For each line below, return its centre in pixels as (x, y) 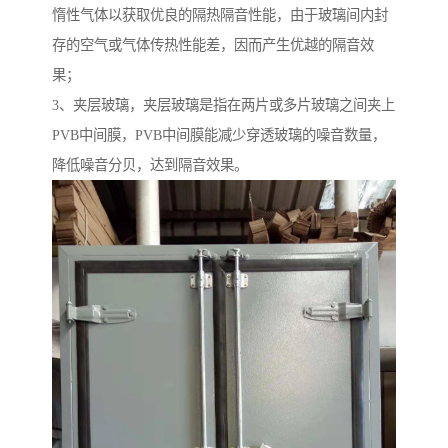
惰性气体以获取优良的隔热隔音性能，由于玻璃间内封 (220, 14)
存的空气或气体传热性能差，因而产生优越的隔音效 (213, 44)
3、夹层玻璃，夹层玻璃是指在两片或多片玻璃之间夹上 (223, 104)
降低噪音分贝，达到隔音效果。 (150, 164)
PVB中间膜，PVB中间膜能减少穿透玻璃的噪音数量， (219, 134)
